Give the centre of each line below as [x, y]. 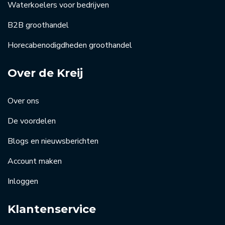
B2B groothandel [38, 25]
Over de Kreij [45, 73]
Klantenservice [52, 209]
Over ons [23, 101]
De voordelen [32, 121]
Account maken [35, 161]
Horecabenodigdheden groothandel [70, 45]
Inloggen [23, 181]
